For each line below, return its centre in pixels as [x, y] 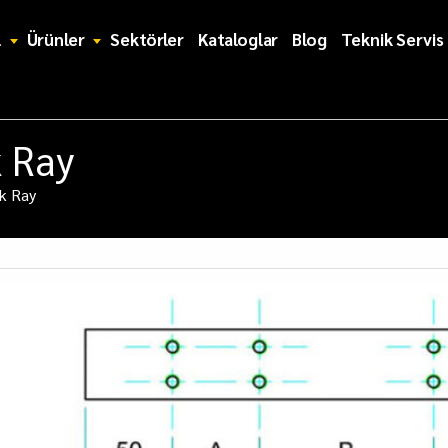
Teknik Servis [392, 38]
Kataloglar [238, 38]
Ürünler [55, 38]
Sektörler [147, 38]
